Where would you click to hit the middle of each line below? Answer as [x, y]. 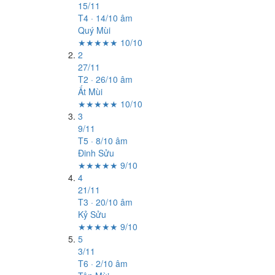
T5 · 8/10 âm [103, 141]
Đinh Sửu [96, 153]
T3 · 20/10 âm [105, 202]
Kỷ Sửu [92, 214]
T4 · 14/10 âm [105, 18]
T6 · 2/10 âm [103, 263]
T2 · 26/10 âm [105, 79]
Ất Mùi [90, 91]
